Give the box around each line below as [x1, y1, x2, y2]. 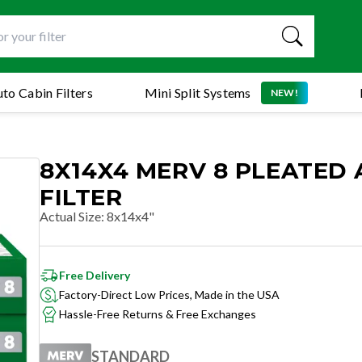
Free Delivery [59, 268, 130, 282]
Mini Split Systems [145, 84, 251, 100]
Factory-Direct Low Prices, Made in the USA [59, 288, 280, 301]
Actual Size [40, 208, 101, 224]
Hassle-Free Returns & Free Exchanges [59, 307, 256, 321]
